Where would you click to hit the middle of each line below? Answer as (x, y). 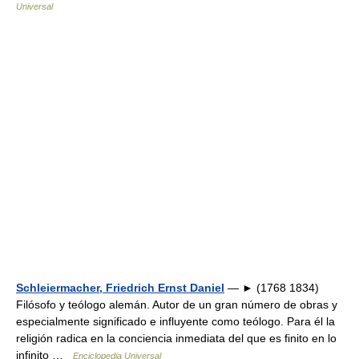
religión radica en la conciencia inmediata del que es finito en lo (176, 338)
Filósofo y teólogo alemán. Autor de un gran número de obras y (177, 305)
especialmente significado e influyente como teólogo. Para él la (175, 321)
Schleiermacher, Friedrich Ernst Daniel (120, 288)
